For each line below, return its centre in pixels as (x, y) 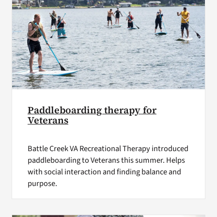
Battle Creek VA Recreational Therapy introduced (108, 148)
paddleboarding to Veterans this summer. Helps (106, 160)
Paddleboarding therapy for (92, 110)
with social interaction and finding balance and (104, 172)
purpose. (42, 183)
